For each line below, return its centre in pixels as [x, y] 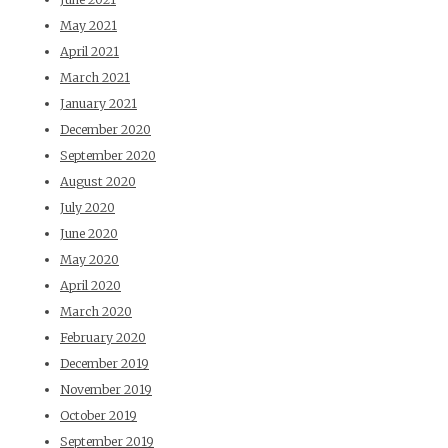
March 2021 [95, 78]
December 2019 [104, 364]
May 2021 [88, 26]
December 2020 [105, 130]
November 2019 [106, 390]
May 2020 [89, 260]
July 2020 [87, 208]
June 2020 [89, 234]
